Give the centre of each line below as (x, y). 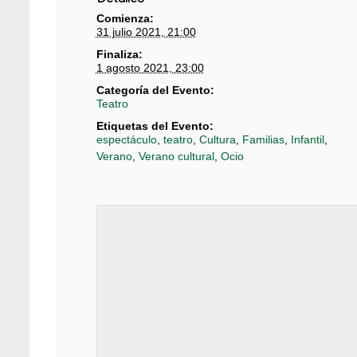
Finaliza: (119, 54)
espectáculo (126, 139)
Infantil (307, 139)
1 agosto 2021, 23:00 (150, 67)
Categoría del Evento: (155, 90)
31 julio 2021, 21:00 (146, 31)
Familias (263, 139)
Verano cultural (176, 156)
